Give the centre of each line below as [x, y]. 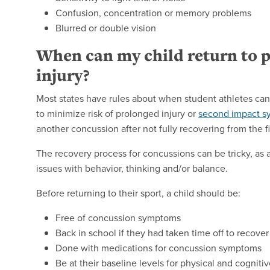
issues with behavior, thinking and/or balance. [132, 168]
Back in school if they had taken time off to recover [162, 233]
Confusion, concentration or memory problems [153, 13]
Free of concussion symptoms [118, 218]
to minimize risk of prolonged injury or [117, 114]
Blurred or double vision [106, 28]
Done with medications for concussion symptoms [159, 248]
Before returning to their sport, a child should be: [138, 193]
